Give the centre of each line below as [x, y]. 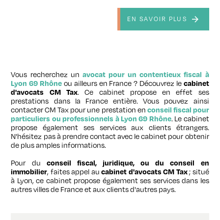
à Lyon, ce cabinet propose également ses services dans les [110, 180]
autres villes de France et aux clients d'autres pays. [94, 189]
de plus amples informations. [59, 145]
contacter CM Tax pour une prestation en [79, 110]
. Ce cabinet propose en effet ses [143, 92]
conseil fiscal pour [178, 110]
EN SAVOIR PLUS [157, 19]
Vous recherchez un [47, 74]
